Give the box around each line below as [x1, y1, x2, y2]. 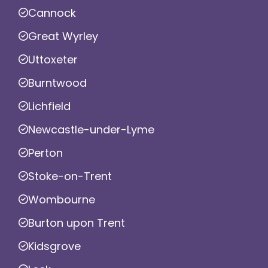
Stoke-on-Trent [28, 168, 112, 184]
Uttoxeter [28, 51, 78, 67]
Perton [28, 145, 63, 160]
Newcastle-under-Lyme [28, 121, 154, 137]
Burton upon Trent [28, 215, 125, 230]
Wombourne [28, 191, 95, 207]
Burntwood [28, 75, 87, 90]
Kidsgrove [28, 238, 81, 254]
